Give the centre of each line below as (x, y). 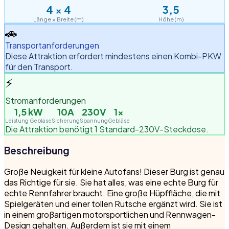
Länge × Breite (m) (58, 19)
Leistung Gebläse (28, 120)
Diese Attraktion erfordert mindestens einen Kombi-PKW (113, 56)
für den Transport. (39, 66)
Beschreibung (37, 151)
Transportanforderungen (52, 45)
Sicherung (66, 120)
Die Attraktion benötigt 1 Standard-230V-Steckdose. (107, 129)
